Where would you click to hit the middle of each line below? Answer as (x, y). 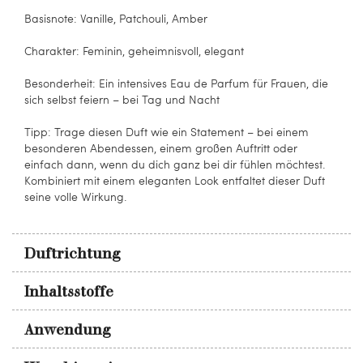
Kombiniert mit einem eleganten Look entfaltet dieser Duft (175, 180)
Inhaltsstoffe (69, 292)
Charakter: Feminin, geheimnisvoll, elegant (134, 51)
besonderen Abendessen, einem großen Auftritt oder (161, 148)
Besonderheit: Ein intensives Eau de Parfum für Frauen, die (176, 83)
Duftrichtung (73, 254)
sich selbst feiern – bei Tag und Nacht (122, 99)
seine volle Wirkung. (76, 196)
